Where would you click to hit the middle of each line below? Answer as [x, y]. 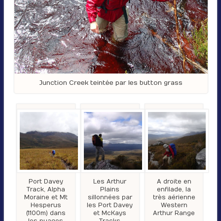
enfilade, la [174, 190]
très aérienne [174, 198]
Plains [110, 190]
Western [174, 205]
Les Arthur [110, 182]
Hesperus [46, 205]
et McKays [110, 213]
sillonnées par [110, 198]
